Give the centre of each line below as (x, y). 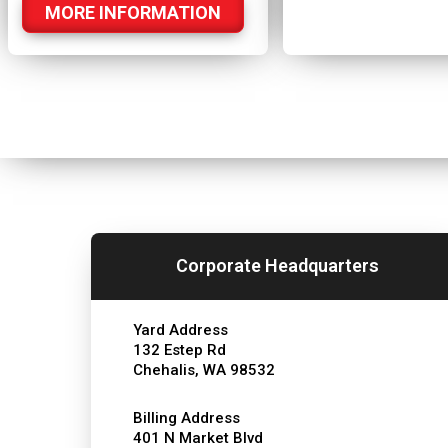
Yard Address (180, 329)
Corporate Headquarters (277, 266)
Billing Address (186, 417)
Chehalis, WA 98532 (203, 369)
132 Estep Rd (179, 349)
